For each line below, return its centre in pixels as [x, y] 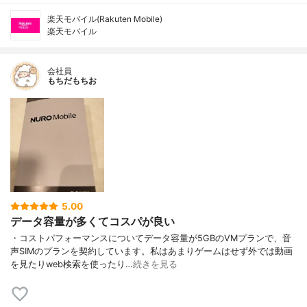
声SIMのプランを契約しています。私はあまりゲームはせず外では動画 [151, 251]
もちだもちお [72, 81]
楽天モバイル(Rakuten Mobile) [105, 19]
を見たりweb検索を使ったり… [72, 265]
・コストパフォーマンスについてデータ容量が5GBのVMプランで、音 [151, 238]
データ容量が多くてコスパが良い [93, 222]
